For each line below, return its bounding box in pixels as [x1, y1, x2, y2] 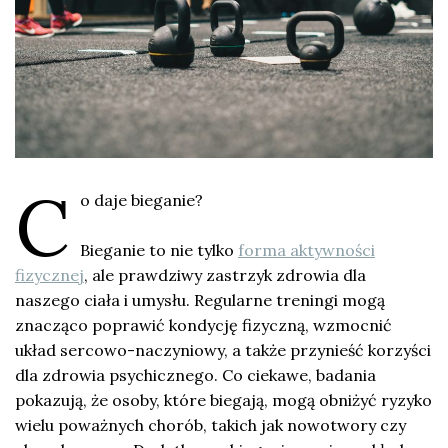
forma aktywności [238, 239, 375, 260]
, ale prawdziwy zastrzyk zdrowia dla [84, 264, 366, 285]
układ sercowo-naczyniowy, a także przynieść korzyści [15, 339, 431, 360]
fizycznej [15, 264, 84, 285]
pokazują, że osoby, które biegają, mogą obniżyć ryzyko [15, 389, 432, 410]
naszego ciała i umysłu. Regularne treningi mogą [15, 289, 385, 310]
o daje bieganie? [80, 189, 203, 210]
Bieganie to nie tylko [80, 239, 238, 260]
